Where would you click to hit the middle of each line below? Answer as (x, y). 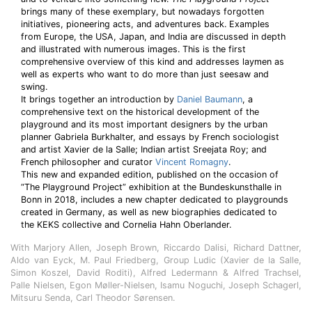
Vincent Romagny (192, 162)
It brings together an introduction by (99, 99)
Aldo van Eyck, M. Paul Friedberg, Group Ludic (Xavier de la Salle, (156, 260)
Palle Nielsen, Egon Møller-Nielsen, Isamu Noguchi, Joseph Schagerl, (156, 285)
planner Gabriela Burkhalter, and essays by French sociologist (150, 137)
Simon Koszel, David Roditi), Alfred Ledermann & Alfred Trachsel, (156, 273)
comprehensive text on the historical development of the (140, 112)
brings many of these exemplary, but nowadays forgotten (142, 11)
